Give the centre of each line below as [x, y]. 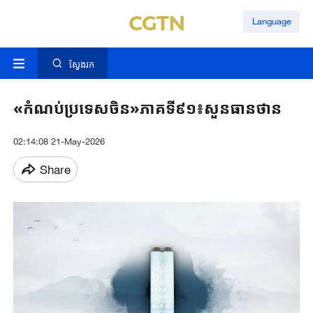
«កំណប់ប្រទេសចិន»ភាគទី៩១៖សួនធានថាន [147, 108]
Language [271, 21]
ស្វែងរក [81, 65]
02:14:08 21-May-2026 [59, 141]
